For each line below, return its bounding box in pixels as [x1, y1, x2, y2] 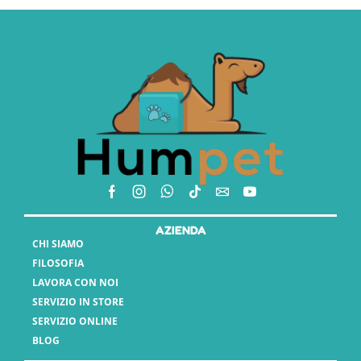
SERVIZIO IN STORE [32, 295, 124, 309]
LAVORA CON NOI [32, 276, 118, 290]
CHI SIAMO [32, 237, 84, 251]
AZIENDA [155, 223, 206, 238]
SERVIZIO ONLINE [32, 314, 118, 329]
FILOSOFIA [32, 256, 84, 271]
